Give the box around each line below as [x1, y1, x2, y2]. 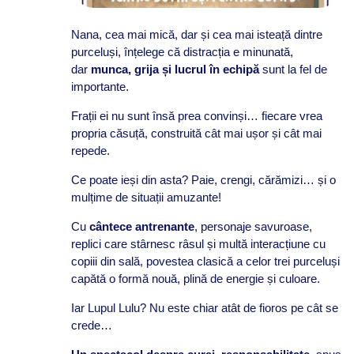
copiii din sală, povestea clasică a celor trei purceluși [70, 254, 340, 268]
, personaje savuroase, [194, 219, 312, 233]
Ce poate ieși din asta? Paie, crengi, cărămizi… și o [70, 172, 336, 186]
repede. [70, 143, 110, 157]
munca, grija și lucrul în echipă [90, 62, 259, 76]
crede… [70, 318, 112, 332]
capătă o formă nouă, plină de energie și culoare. [70, 271, 320, 285]
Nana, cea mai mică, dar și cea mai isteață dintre [70, 27, 322, 41]
